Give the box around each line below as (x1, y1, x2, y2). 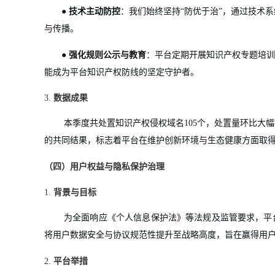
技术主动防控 (69, 7, 120, 16)
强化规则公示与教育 (69, 50, 146, 60)
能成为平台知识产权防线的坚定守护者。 (44, 68, 199, 77)
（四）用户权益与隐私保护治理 (44, 162, 165, 171)
